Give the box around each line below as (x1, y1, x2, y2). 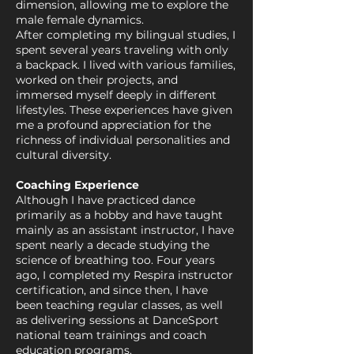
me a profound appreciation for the (16, 118, 211, 132)
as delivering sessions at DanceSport (16, 313, 219, 327)
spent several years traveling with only (16, 43, 228, 57)
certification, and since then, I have (16, 283, 208, 297)
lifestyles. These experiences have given (16, 103, 232, 117)
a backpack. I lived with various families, (16, 58, 235, 72)
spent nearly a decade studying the (16, 238, 209, 252)
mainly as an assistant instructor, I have (16, 223, 234, 237)
